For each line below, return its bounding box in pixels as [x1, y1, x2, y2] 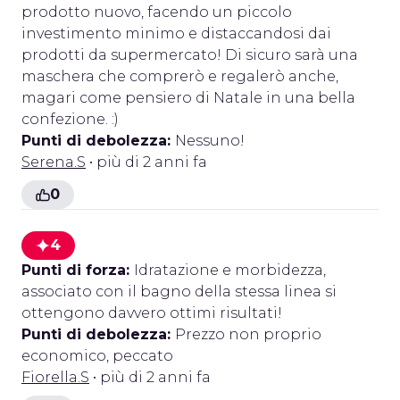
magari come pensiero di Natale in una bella [21, 89, 355, 106]
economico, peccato [21, 347, 173, 364]
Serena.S [21, 154, 86, 171]
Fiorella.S [21, 369, 89, 386]
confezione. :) [21, 111, 119, 128]
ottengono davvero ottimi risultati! [21, 304, 282, 321]
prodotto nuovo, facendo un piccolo [21, 4, 292, 21]
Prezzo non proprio [175, 326, 321, 343]
